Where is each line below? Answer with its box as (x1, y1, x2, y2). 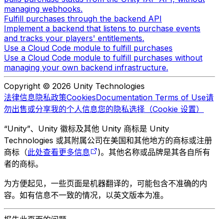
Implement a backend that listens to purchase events (4, 23, 200, 33)
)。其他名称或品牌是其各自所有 (98, 147, 210, 157)
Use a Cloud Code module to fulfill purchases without (4, 52, 202, 63)
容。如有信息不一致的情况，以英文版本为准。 (4, 190, 168, 200)
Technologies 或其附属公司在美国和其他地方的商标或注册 (4, 135, 212, 145)
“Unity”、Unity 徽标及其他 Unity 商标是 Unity (4, 123, 169, 133)
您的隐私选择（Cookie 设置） (98, 104, 204, 114)
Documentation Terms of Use (96, 92, 206, 102)
